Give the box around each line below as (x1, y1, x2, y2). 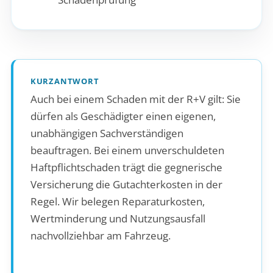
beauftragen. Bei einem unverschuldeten (30, 143, 224, 158)
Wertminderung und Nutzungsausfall (30, 211, 205, 226)
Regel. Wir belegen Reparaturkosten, (30, 194, 205, 209)
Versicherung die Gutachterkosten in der (30, 177, 222, 192)
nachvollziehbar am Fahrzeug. (30, 229, 171, 243)
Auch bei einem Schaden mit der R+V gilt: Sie (30, 92, 241, 107)
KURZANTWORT (30, 76, 99, 87)
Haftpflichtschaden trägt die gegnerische (30, 160, 222, 175)
